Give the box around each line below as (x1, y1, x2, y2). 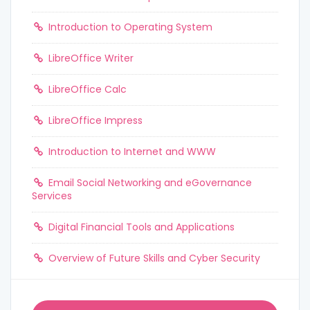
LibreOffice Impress (45, 113, 143, 127)
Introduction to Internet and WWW (45, 145, 216, 158)
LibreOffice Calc (45, 82, 127, 96)
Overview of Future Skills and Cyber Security (45, 251, 260, 265)
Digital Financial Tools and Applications (45, 220, 235, 234)
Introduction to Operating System (45, 20, 212, 34)
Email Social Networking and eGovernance (45, 176, 252, 190)
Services (32, 189, 72, 203)
